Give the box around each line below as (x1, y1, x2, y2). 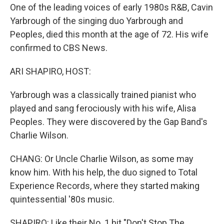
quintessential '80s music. (10, 194, 114, 204)
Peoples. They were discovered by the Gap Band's (10, 116, 207, 127)
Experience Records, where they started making (10, 180, 199, 191)
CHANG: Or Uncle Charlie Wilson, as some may (10, 153, 193, 164)
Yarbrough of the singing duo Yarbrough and (10, 15, 183, 26)
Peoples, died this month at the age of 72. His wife (10, 29, 208, 39)
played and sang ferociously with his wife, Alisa (10, 103, 196, 113)
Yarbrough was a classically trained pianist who (10, 89, 196, 100)
